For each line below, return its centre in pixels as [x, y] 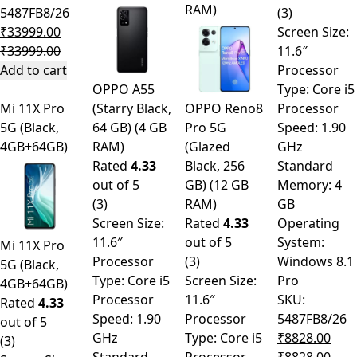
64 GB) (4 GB [114, 128]
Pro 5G [206, 128]
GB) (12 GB [197, 185]
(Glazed [208, 147]
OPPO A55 [124, 90]
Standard [305, 166]
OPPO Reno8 [224, 109]
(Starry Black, [132, 109]
